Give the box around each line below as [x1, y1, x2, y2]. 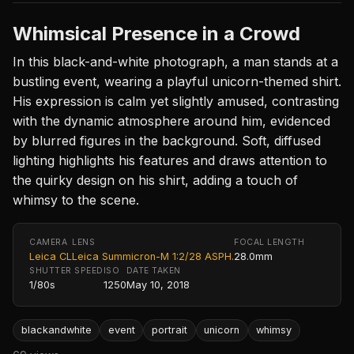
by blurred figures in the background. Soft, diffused [13, 132, 321, 149]
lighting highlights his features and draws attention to [13, 152, 327, 168]
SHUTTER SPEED [29, 265, 104, 276]
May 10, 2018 [126, 278, 190, 291]
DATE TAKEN [126, 265, 181, 276]
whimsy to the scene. [13, 191, 139, 208]
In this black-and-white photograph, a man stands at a [13, 53, 338, 70]
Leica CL [29, 250, 72, 262]
